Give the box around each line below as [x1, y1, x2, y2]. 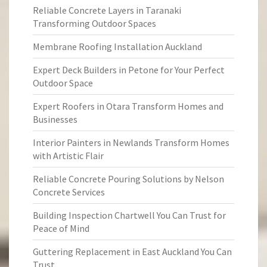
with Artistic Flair [33, 150, 104, 162]
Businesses [33, 113, 77, 125]
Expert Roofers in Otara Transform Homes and [33, 100, 223, 112]
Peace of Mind [33, 222, 89, 234]
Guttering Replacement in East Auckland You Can [33, 246, 232, 257]
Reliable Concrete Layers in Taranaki [33, 4, 181, 16]
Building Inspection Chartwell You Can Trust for [33, 209, 226, 221]
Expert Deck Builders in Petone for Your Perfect [33, 64, 225, 76]
